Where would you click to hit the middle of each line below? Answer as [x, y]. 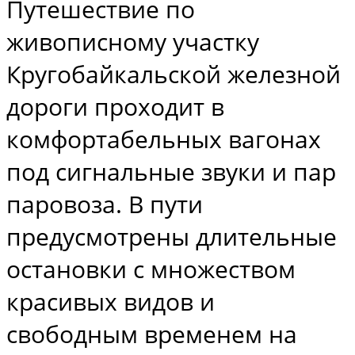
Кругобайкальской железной [174, 74]
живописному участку [133, 41]
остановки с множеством [151, 269]
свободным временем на [152, 334]
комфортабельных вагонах [164, 139]
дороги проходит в [115, 106]
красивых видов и [111, 301]
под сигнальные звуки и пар [171, 171]
